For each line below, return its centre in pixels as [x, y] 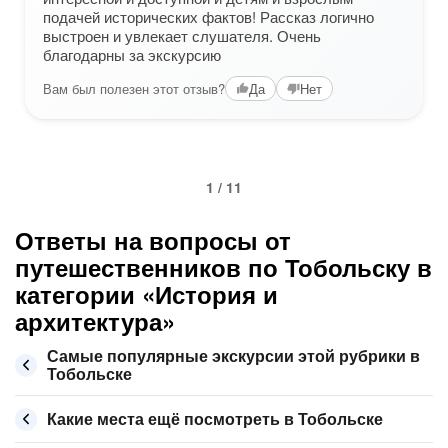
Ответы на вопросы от [153, 240]
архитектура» [95, 321]
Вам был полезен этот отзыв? [134, 88]
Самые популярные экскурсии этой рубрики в [233, 355]
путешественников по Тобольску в [223, 267]
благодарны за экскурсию [132, 54]
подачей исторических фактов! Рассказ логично [208, 16]
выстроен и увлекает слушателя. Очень [182, 35]
